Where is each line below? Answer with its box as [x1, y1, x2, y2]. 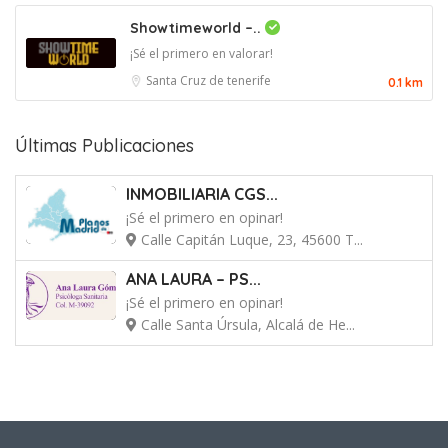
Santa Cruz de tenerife [146, 71, 271, 89]
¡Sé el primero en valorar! [130, 44, 273, 62]
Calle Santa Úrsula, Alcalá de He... [137, 314, 355, 334]
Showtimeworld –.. [130, 18, 265, 37]
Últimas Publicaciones [15, 133, 194, 157]
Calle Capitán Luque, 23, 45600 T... [137, 229, 363, 249]
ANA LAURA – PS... [126, 268, 261, 289]
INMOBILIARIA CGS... [126, 183, 278, 204]
